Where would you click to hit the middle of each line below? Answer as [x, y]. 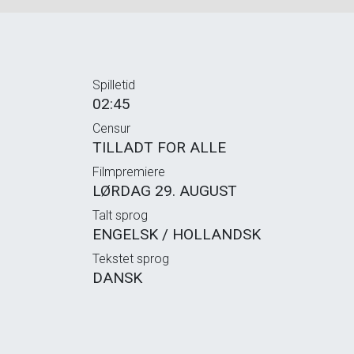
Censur [111, 128]
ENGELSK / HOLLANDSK [177, 234]
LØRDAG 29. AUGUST [165, 190]
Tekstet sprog [131, 258]
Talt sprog [120, 215]
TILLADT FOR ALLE [159, 147]
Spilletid [114, 85]
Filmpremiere [129, 171]
